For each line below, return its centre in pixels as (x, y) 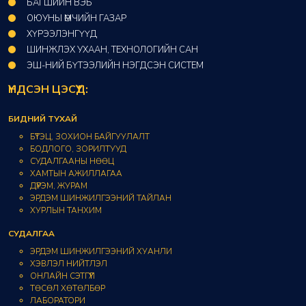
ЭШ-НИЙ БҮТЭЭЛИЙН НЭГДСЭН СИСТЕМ (115, 66)
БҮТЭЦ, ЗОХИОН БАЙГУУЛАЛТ (90, 137)
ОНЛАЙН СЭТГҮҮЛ (62, 276)
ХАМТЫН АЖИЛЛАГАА (76, 174)
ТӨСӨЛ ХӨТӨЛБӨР (68, 289)
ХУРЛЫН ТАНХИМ (66, 211)
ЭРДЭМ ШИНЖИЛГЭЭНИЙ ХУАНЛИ (101, 252)
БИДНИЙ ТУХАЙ (43, 119)
